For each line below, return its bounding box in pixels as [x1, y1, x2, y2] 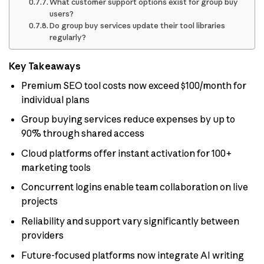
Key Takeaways [9, 60, 81, 72]
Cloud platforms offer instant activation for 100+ [21, 147, 232, 159]
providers [21, 229, 64, 242]
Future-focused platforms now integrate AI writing [21, 249, 244, 261]
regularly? [49, 32, 87, 42]
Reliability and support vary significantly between [21, 215, 239, 227]
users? [49, 8, 74, 18]
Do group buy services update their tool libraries [49, 20, 226, 30]
